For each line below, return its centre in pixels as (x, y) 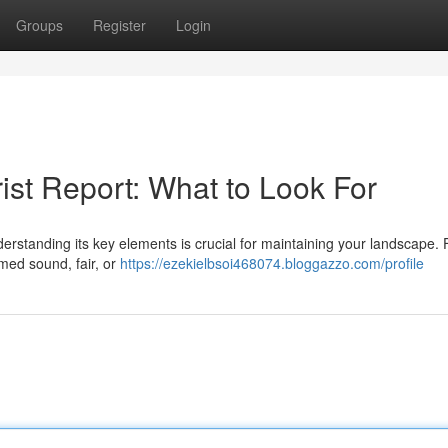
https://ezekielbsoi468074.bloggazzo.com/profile (272, 263)
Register (119, 25)
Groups (39, 25)
